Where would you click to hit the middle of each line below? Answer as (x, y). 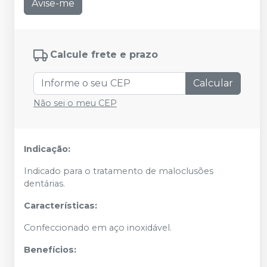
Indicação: (47, 149)
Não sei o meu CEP (75, 103)
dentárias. (44, 184)
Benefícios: (50, 250)
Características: (60, 206)
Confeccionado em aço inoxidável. (98, 228)
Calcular (213, 83)
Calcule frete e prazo (104, 55)
